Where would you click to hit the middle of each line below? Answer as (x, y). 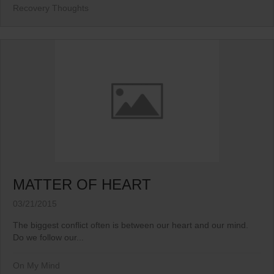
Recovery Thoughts (51, 8)
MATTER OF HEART (82, 185)
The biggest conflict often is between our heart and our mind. (131, 225)
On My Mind (36, 266)
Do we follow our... (48, 238)
